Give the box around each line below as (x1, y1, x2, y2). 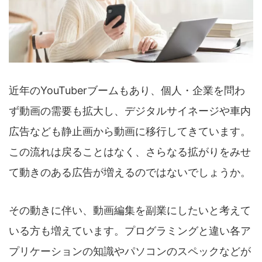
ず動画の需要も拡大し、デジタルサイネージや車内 (9, 105, 251, 118)
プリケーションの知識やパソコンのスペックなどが (9, 245, 251, 258)
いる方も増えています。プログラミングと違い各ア (9, 225, 251, 237)
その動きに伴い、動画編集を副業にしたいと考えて (9, 204, 251, 217)
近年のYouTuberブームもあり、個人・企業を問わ (9, 84, 245, 97)
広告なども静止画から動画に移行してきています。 (9, 125, 251, 138)
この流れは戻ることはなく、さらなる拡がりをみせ (9, 146, 251, 158)
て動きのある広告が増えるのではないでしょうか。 (9, 166, 251, 179)
